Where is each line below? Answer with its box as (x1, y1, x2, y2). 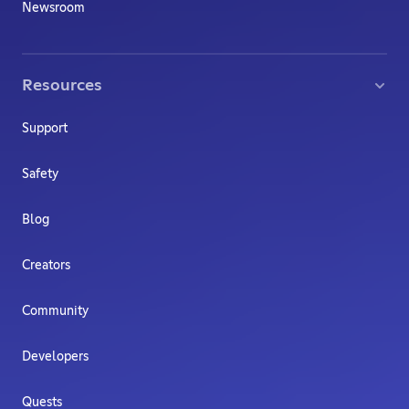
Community (22, 304, 89, 318)
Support (22, 121, 68, 135)
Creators (22, 258, 70, 272)
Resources (22, 77, 102, 94)
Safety (22, 167, 58, 181)
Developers (22, 350, 89, 363)
